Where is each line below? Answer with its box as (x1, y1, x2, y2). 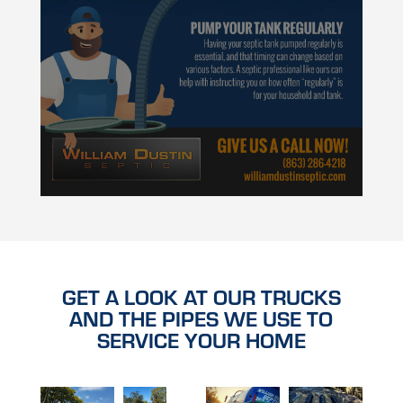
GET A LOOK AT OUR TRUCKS (61, 282, 341, 311)
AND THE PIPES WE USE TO (69, 304, 334, 333)
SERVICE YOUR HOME (96, 326, 306, 354)
